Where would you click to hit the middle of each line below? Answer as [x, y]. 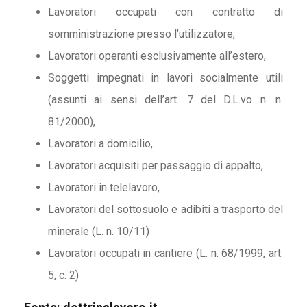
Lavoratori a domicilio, [100, 144]
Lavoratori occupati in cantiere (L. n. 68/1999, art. [165, 254]
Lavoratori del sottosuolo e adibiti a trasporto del [165, 210]
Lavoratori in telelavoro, [104, 188]
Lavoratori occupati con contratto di [165, 12]
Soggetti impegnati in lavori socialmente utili [165, 78]
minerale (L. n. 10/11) [99, 232]
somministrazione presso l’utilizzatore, [142, 34]
